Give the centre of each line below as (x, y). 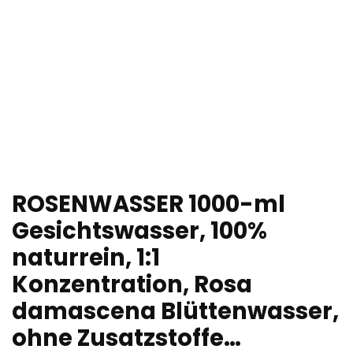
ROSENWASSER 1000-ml (149, 204)
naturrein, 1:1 (86, 258)
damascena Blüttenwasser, (175, 312)
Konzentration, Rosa (132, 285)
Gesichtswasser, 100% (139, 231)
